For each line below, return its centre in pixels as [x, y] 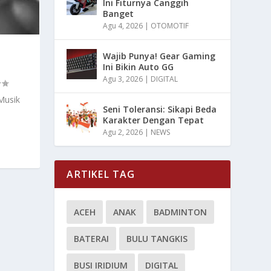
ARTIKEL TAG [101, 174]
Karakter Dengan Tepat [154, 120]
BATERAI [92, 238]
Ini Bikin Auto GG [139, 67]
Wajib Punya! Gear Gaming [159, 56]
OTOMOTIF [170, 25]
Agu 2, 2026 [123, 132]
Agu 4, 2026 [123, 25]
